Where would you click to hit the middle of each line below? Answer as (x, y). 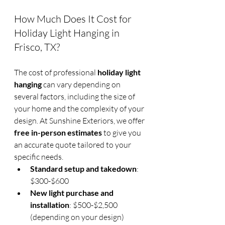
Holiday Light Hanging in (68, 33)
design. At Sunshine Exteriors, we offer (80, 121)
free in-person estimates (58, 133)
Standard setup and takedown (83, 169)
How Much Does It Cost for (74, 19)
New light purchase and (73, 193)
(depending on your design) (77, 217)
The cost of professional (56, 73)
